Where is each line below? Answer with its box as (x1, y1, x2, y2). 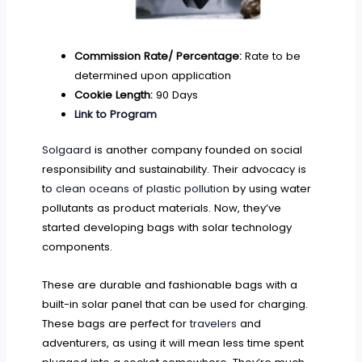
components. (42, 239, 113, 255)
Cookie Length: (74, 87, 153, 103)
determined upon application (74, 68, 231, 84)
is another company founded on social (91, 142, 303, 158)
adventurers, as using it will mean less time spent (42, 335, 305, 351)
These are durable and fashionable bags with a (42, 277, 298, 293)
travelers (190, 316, 238, 332)
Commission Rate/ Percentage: (74, 48, 242, 65)
